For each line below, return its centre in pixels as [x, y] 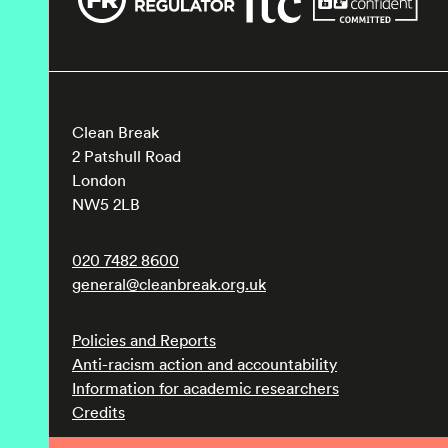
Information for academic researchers [205, 388]
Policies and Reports [144, 340]
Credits [98, 412]
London [99, 180]
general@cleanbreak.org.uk [169, 284]
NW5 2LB [106, 204]
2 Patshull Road [126, 156]
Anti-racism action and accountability [204, 364]
